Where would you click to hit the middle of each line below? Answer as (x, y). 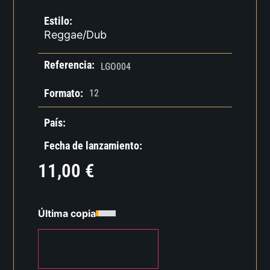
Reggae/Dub (76, 35)
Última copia (67, 213)
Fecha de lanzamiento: (93, 146)
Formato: (64, 93)
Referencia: (70, 65)
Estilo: (58, 21)
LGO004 (116, 67)
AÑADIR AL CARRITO (99, 249)
